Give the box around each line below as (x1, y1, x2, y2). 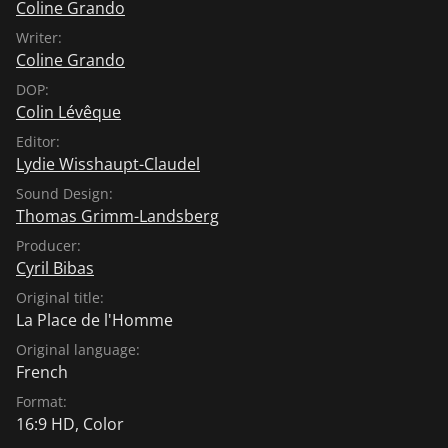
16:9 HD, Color (16, 412, 124, 435)
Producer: (16, 235, 81, 255)
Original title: (16, 287, 104, 307)
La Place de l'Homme (16, 308, 173, 331)
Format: (16, 391, 67, 411)
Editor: (16, 131, 60, 151)
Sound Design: (16, 183, 113, 203)
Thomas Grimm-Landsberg (16, 204, 219, 227)
